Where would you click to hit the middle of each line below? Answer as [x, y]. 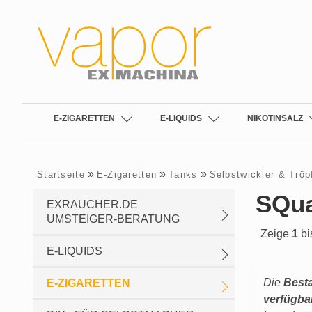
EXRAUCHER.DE [92, 204]
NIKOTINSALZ [275, 118]
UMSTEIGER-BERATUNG [113, 219]
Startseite [61, 174]
